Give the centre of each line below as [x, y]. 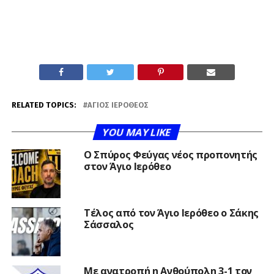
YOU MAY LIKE [137, 132]
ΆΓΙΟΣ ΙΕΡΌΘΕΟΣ [118, 105]
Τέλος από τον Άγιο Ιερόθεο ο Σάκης [171, 213]
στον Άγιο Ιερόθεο [127, 167]
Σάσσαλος [109, 225]
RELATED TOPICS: [44, 105]
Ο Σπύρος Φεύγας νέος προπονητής [170, 155]
